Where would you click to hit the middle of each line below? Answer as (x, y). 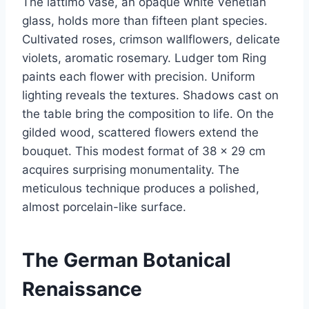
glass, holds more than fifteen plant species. (145, 20)
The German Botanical (127, 260)
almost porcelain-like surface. (104, 207)
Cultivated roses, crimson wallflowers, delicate (151, 39)
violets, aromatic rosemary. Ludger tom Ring (144, 58)
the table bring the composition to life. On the (148, 113)
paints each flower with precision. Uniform (139, 76)
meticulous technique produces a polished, (141, 188)
